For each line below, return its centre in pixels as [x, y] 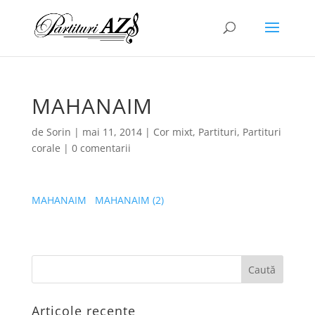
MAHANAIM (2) [129, 200]
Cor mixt [173, 132]
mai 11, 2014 [112, 132]
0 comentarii [101, 148]
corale [46, 148]
